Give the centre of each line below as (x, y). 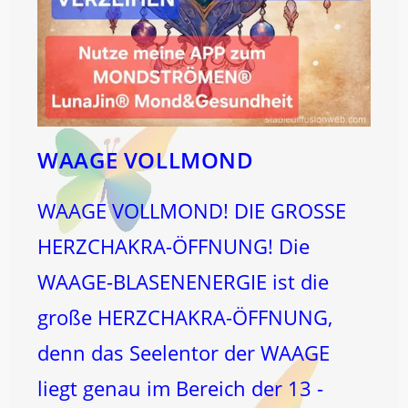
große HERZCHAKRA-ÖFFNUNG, (185, 317)
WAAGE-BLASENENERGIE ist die (184, 282)
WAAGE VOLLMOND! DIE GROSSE (192, 211)
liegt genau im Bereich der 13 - (181, 388)
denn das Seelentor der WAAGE (184, 353)
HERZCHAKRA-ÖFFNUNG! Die (174, 246)
